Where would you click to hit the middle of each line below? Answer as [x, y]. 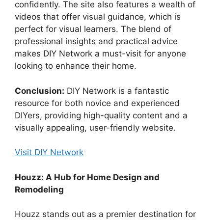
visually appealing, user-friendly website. [95, 127]
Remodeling [39, 189]
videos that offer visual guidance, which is [98, 17]
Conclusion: [40, 91]
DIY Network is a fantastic [117, 91]
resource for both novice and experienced [97, 103]
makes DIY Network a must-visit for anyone [100, 54]
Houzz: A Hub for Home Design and [87, 177]
